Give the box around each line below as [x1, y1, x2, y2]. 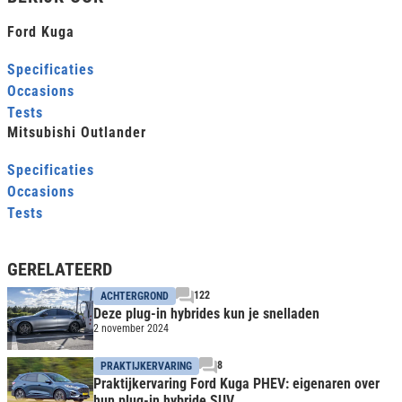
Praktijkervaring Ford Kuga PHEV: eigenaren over [93, 375, 380, 393]
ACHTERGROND [100, 290, 169, 303]
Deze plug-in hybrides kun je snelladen [93, 305, 319, 323]
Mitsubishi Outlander [7, 124, 146, 142]
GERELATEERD [7, 258, 112, 281]
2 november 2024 [93, 322, 169, 336]
